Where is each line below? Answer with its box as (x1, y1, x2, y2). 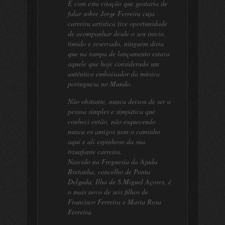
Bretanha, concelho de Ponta (68, 167, 150, 176)
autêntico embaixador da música (68, 69, 160, 78)
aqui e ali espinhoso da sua (68, 137, 145, 146)
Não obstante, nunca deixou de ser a (68, 96, 171, 106)
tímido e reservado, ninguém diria (68, 39, 164, 48)
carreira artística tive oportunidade (68, 19, 167, 28)
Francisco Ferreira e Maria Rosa (68, 197, 161, 206)
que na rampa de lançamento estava (68, 49, 170, 58)
